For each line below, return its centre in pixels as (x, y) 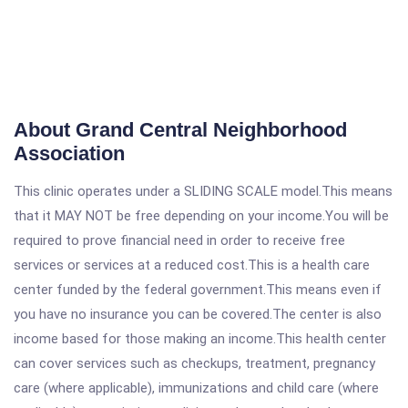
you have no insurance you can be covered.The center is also (198, 314)
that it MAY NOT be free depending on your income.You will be (201, 216)
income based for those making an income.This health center (200, 339)
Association (69, 153)
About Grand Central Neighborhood (180, 130)
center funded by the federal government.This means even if (198, 290)
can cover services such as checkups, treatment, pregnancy (194, 363)
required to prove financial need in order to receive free (179, 240)
